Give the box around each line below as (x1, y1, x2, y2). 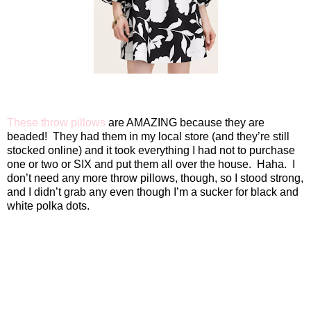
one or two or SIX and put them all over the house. (7, 158, 251, 170)
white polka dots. (7, 199, 90, 212)
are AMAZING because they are (106, 116, 264, 128)
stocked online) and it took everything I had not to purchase (7, 144, 295, 156)
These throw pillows (7, 116, 106, 128)
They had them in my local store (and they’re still (53, 130, 289, 142)
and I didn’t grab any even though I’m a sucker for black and (7, 185, 299, 198)
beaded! (7, 130, 47, 142)
